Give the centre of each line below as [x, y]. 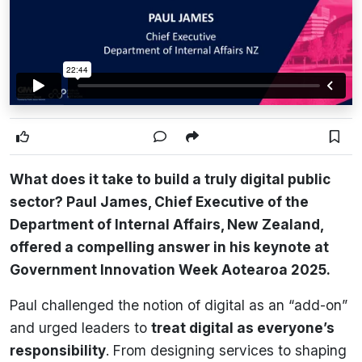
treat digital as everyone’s [243, 327]
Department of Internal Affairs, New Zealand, [166, 224]
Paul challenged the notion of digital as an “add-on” [179, 305]
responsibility [58, 350]
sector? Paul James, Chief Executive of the [159, 201]
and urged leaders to [80, 327]
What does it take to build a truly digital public [170, 179]
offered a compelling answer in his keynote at [169, 246]
